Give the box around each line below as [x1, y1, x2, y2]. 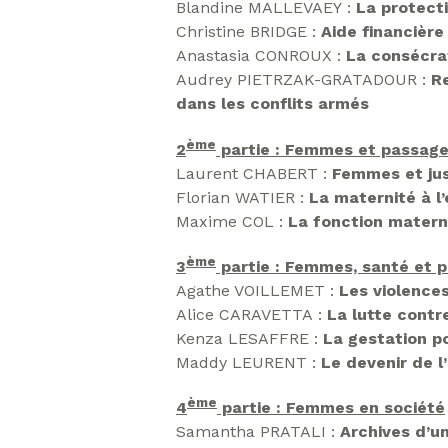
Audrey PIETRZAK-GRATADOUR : [176, 70, 431, 90]
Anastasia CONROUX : [176, 46, 346, 66]
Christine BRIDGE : [176, 22, 321, 42]
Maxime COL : [176, 211, 288, 231]
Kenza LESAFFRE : [176, 328, 323, 348]
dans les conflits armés [176, 94, 369, 114]
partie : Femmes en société [217, 398, 445, 418]
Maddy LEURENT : [176, 352, 321, 372]
